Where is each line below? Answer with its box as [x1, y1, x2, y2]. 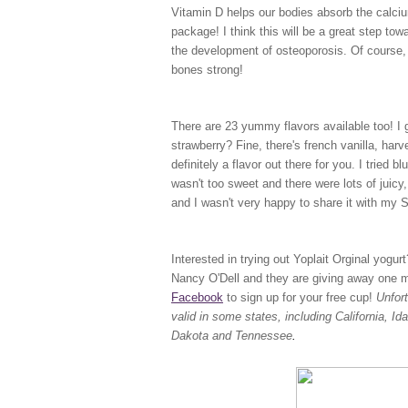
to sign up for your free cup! [227, 291, 376, 305]
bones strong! [171, 63, 243, 77]
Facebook [171, 291, 223, 305]
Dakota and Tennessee [171, 329, 292, 343]
